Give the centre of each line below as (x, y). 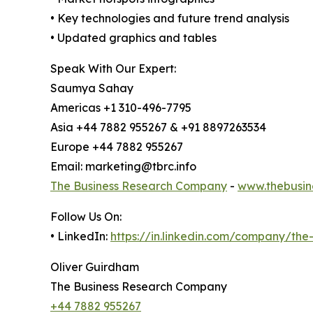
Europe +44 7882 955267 (117, 147)
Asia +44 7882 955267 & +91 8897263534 (158, 128)
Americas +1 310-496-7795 (121, 108)
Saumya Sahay (92, 88)
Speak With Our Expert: (113, 69)
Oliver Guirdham (95, 267)
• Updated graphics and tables (133, 38)
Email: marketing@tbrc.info (123, 167)
